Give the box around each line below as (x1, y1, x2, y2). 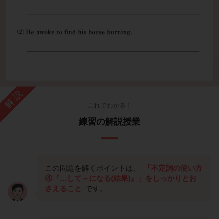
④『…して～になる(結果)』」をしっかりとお (45, 174, 197, 183)
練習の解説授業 (79, 117, 140, 127)
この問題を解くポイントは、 (45, 164, 142, 173)
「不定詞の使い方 (144, 164, 202, 173)
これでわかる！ (87, 102, 132, 109)
